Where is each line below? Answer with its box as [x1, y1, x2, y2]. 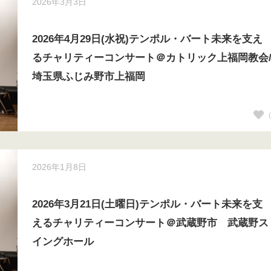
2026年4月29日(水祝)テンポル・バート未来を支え [31, 33, 263, 45]
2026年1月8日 [31, 162, 87, 172]
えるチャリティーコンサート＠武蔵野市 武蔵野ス [31, 217, 269, 229]
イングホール [31, 236, 94, 247]
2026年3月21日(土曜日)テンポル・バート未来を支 [31, 198, 263, 210]
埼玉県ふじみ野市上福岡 [31, 71, 145, 82]
